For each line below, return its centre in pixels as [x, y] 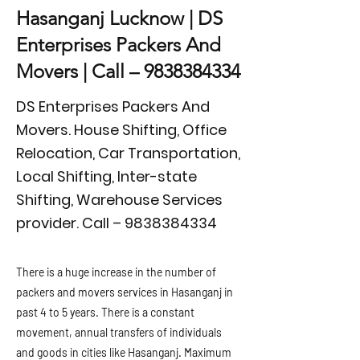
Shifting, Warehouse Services [119, 200]
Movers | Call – [80, 71]
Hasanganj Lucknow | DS [119, 18]
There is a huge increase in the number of [116, 272]
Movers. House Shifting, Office [121, 130]
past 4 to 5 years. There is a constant [105, 312]
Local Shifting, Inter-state [106, 176]
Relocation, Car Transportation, [128, 153]
